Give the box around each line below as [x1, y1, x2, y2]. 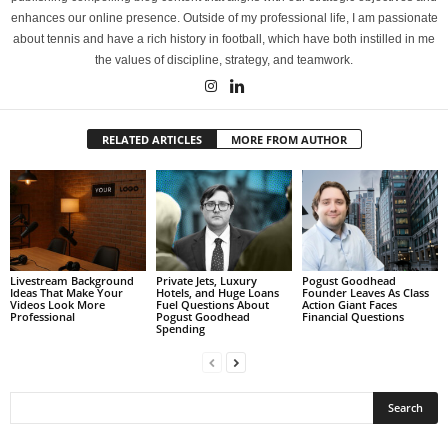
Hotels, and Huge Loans [155, 285, 279, 301]
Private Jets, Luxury [155, 273, 257, 289]
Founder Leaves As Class [301, 285, 429, 301]
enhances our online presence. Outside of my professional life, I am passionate [10, 10, 438, 25]
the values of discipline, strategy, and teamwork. [95, 52, 353, 67]
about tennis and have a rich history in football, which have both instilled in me [13, 31, 435, 46]
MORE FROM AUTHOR [230, 131, 347, 147]
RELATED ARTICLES [101, 131, 202, 147]
